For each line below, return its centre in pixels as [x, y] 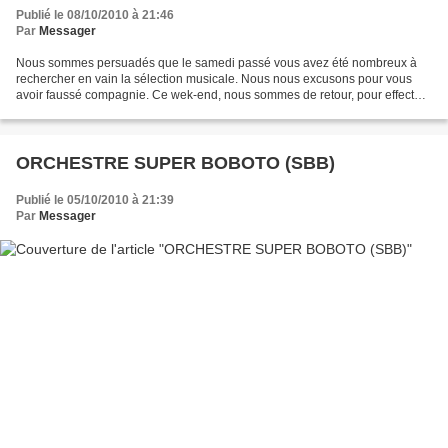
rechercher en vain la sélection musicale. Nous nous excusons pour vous [214, 79]
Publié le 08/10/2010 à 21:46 [95, 15]
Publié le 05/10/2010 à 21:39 [95, 200]
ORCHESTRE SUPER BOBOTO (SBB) [175, 163]
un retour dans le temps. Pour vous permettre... [142, 111]
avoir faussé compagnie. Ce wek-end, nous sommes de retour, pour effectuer [224, 95]
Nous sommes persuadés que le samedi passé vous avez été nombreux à [216, 63]
